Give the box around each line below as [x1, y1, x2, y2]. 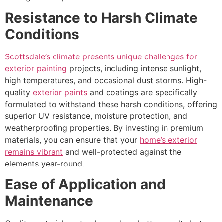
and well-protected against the [63, 146, 181, 157]
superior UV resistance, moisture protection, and [5, 111, 187, 121]
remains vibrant [5, 146, 63, 157]
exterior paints [33, 87, 87, 97]
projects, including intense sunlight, [67, 63, 201, 73]
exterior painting [5, 63, 67, 73]
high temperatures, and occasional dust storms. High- [5, 75, 207, 85]
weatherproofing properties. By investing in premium [5, 122, 203, 133]
